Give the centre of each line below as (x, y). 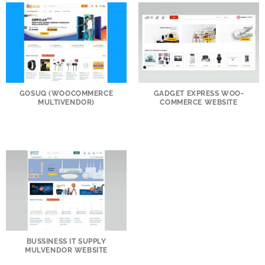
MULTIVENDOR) (66, 102)
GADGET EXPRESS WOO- (199, 93)
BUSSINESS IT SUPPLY (66, 241)
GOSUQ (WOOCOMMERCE (66, 93)
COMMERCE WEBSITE (199, 102)
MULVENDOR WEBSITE (66, 250)
